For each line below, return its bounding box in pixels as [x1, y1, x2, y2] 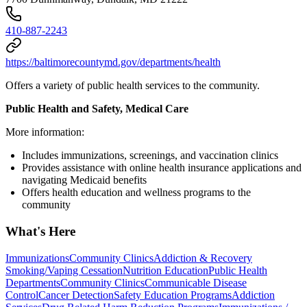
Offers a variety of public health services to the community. [5, 79, 260, 92]
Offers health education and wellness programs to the [22, 186, 251, 199]
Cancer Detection [38, 288, 114, 301]
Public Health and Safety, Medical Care [5, 103, 188, 115]
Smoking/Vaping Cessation [5, 264, 123, 276]
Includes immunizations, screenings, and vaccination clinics [22, 149, 278, 162]
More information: [5, 126, 84, 138]
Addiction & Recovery [153, 251, 252, 264]
